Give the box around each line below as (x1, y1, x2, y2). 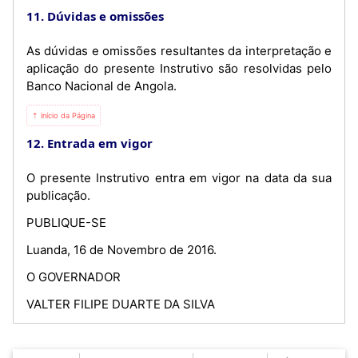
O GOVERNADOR (26, 268, 121, 284)
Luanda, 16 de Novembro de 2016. (26, 241, 217, 257)
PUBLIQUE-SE (26, 214, 106, 230)
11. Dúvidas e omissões (26, 7, 164, 24)
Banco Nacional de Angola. (26, 78, 177, 93)
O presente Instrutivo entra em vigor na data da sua (26, 169, 332, 185)
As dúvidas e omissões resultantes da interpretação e (26, 42, 332, 58)
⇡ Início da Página (32, 110, 95, 120)
